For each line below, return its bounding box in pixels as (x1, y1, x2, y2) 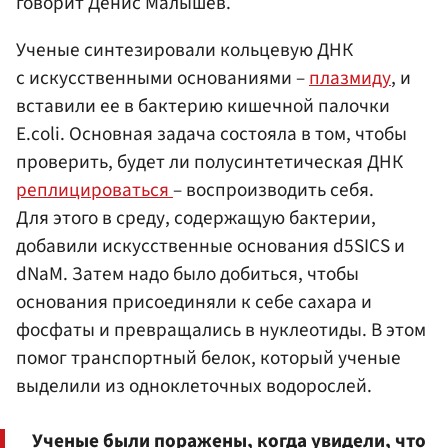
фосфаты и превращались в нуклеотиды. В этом (16, 315, 426, 344)
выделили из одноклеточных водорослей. (16, 371, 372, 400)
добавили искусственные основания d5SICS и (16, 231, 405, 260)
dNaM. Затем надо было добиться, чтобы (16, 259, 359, 288)
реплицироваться (16, 175, 173, 204)
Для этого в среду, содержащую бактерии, (16, 203, 376, 232)
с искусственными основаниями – (16, 63, 309, 92)
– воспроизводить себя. (173, 175, 374, 204)
